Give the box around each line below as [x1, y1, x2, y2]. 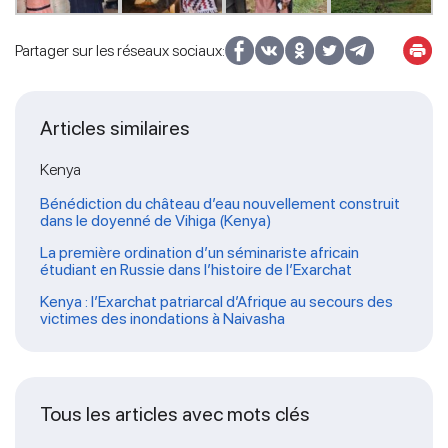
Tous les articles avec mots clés [40, 401, 310, 426]
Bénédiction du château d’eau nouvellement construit [40, 193, 400, 213]
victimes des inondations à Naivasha [40, 308, 285, 328]
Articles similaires [40, 115, 190, 140]
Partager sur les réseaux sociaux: [15, 40, 225, 60]
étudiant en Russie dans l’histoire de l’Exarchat [40, 259, 352, 279]
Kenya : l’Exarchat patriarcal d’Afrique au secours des [40, 291, 393, 311]
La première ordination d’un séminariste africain [40, 242, 359, 262]
